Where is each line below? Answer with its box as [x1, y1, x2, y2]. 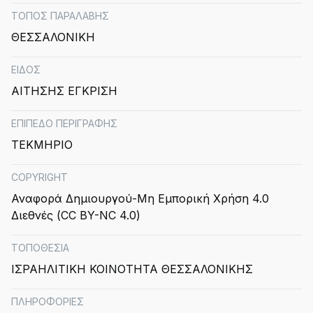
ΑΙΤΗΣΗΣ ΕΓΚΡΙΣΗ [11, 84, 117, 98]
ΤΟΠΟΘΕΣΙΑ [11, 242, 69, 254]
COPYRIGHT [11, 171, 68, 183]
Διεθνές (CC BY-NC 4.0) [11, 208, 140, 222]
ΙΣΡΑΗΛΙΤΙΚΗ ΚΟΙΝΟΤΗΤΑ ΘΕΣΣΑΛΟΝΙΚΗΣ [11, 262, 253, 276]
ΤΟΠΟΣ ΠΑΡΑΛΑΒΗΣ [11, 10, 109, 22]
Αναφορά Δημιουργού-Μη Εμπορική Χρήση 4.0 [11, 191, 269, 205]
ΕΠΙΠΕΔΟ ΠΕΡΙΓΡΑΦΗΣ [11, 117, 117, 129]
